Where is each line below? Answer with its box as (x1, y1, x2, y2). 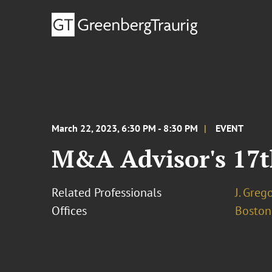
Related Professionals (52, 185, 162, 200)
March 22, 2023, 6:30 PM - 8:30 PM (52, 122, 199, 134)
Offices (52, 203, 87, 219)
